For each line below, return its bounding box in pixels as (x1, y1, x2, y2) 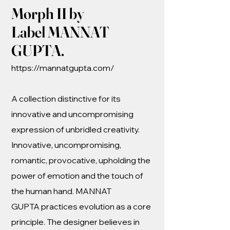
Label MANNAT (11, 23, 109, 42)
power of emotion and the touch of (11, 170, 143, 181)
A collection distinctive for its (11, 93, 121, 104)
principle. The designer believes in (11, 217, 140, 227)
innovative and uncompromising (11, 109, 133, 119)
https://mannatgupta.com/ (11, 63, 114, 73)
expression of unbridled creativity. (11, 124, 140, 135)
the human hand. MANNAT (11, 186, 111, 196)
